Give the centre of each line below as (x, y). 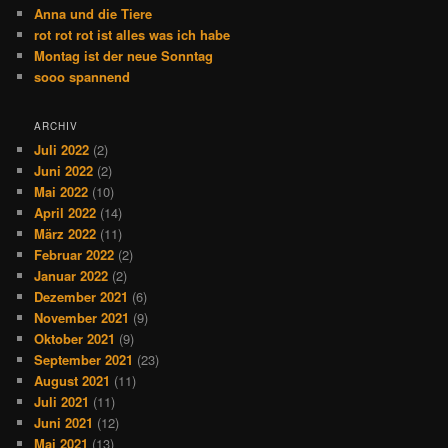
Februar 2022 (74, 255)
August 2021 (72, 381)
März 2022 (65, 234)
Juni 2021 (64, 423)
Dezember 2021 (81, 297)
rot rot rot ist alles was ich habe (132, 34)
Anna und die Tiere (93, 13)
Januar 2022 (71, 276)
